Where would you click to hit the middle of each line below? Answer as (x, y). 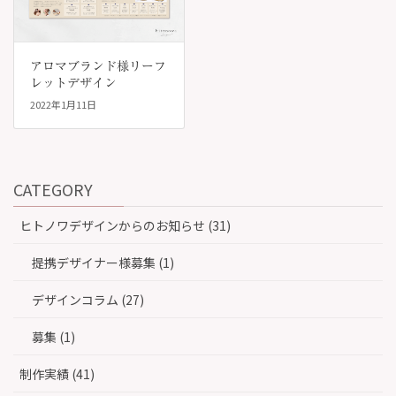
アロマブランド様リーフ (98, 66)
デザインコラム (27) (88, 299)
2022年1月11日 (63, 105)
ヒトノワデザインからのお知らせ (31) (125, 225)
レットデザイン (73, 83)
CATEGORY (53, 189)
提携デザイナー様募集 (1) (103, 262)
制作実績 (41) (57, 373)
